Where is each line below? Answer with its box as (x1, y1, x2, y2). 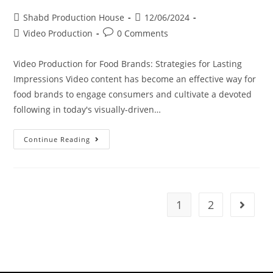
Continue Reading (24, 134, 91, 144)
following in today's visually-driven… (13, 103, 161, 115)
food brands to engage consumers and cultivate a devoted (13, 88, 252, 100)
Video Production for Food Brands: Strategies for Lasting (13, 57, 243, 69)
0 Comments (117, 27, 169, 39)
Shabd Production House (23, 11, 125, 23)
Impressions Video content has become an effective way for (13, 73, 257, 85)
